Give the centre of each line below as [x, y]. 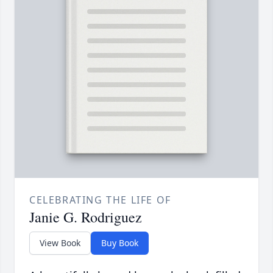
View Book [60, 243]
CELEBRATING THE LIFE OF [100, 200]
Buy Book [120, 243]
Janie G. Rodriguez [86, 217]
